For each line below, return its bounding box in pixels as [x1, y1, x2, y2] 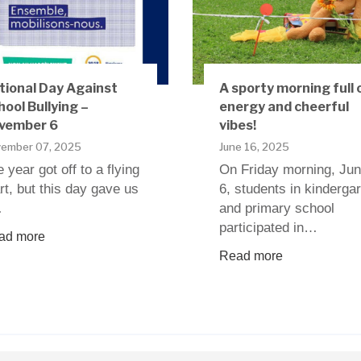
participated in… [218, 220, 317, 236]
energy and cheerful [218, 99, 349, 115]
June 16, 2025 [218, 140, 289, 154]
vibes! [218, 118, 256, 134]
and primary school [218, 201, 334, 217]
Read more [218, 249, 283, 263]
